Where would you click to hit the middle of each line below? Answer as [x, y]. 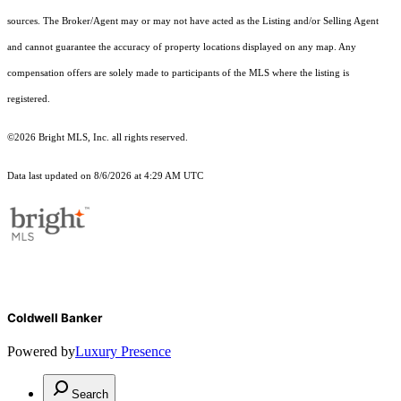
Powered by [41, 352]
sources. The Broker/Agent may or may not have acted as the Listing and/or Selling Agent [193, 21]
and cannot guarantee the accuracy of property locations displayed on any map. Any [182, 47]
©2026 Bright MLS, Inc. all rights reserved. [98, 138]
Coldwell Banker [55, 318]
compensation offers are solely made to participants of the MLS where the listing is [178, 73]
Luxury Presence [123, 352]
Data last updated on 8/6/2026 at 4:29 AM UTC [105, 176]
